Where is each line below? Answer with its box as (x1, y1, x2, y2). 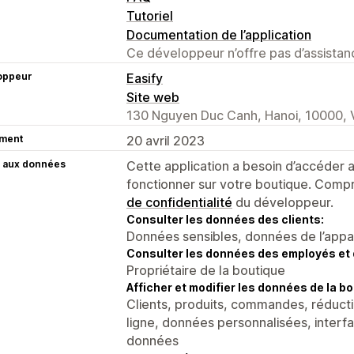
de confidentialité (126, 194, 232, 210)
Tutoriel (126, 7, 173, 24)
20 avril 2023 (126, 132, 205, 149)
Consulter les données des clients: (126, 212, 324, 226)
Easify (126, 70, 163, 86)
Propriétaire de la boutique (126, 262, 285, 278)
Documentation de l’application (126, 26, 311, 43)
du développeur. (232, 194, 333, 210)
